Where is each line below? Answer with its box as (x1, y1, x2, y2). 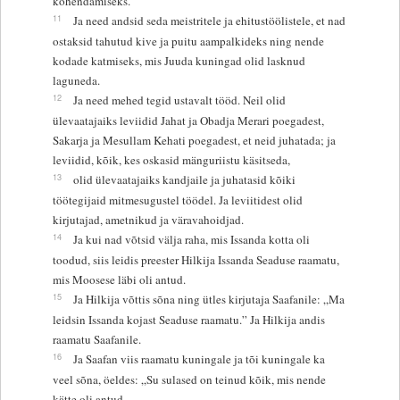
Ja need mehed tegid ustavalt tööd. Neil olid (72, 91, 286, 108)
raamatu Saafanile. (52, 330, 141, 347)
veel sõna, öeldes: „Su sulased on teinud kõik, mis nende (52, 371, 326, 387)
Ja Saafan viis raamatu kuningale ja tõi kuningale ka (72, 350, 325, 367)
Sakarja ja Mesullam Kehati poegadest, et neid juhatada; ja (52, 131, 336, 148)
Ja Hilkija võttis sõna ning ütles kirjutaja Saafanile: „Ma (72, 290, 345, 307)
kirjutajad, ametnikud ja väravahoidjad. (52, 211, 244, 228)
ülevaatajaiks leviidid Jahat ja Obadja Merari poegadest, (52, 112, 324, 129)
